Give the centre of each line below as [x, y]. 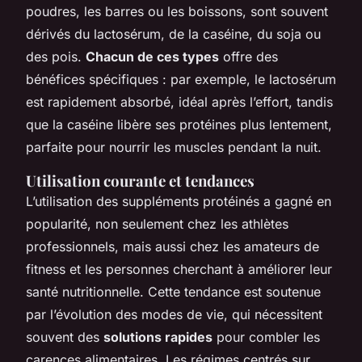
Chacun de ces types [152, 56]
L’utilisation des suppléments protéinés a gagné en [179, 201]
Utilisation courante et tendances [140, 180]
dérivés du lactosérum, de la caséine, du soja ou [173, 34]
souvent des [65, 337]
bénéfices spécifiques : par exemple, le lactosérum [181, 79]
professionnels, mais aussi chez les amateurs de [173, 246]
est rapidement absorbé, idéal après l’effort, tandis [179, 101]
